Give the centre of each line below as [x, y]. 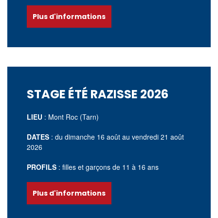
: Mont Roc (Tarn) [72, 117]
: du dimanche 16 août [86, 137]
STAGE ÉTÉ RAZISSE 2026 [98, 94]
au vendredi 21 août [153, 137]
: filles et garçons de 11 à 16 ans [109, 167]
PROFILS [42, 167]
